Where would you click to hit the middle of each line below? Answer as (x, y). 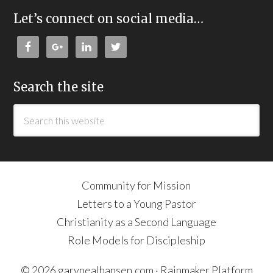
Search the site (59, 87)
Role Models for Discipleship (136, 240)
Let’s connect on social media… (109, 19)
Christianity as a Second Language (136, 222)
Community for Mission (136, 185)
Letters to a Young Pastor (136, 204)
